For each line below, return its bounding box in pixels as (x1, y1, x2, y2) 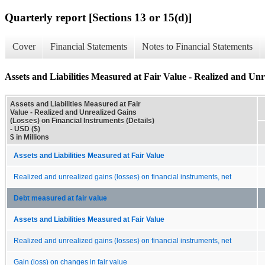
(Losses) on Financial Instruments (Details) (10, 116, 154, 125)
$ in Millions (10, 132, 49, 141)
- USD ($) (10, 124, 40, 133)
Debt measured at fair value (14, 194, 107, 202)
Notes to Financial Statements (142, 41, 253, 52)
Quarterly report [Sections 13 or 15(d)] (5, 11, 192, 24)
